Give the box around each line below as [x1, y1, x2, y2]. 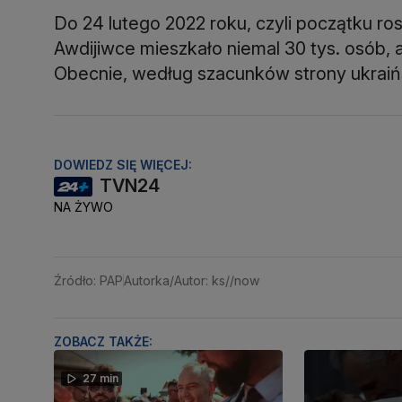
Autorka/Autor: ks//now [124, 273, 259, 289]
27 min [83, 371, 118, 386]
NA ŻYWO [54, 199, 113, 215]
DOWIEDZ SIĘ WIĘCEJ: [54, 157, 192, 173]
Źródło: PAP [54, 273, 123, 289]
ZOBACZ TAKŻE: [54, 334, 153, 350]
